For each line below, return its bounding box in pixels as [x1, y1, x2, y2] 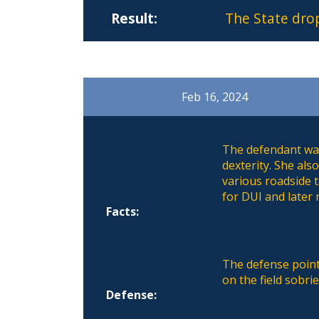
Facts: [106, 203, 140, 219]
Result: [110, 8, 157, 28]
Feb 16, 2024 [182, 88, 249, 105]
